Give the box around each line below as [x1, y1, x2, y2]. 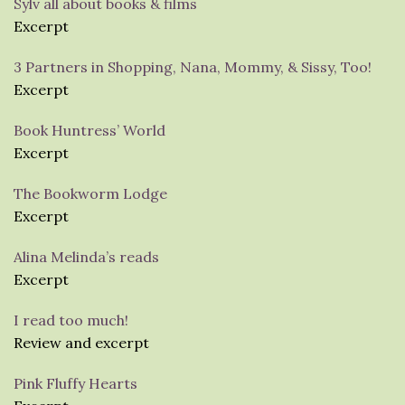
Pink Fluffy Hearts [14, 373, 137, 392]
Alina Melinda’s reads [14, 247, 159, 266]
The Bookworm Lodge [14, 184, 167, 202]
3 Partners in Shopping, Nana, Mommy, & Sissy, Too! [14, 57, 372, 76]
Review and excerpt [14, 333, 149, 352]
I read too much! [14, 310, 128, 329]
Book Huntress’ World [14, 120, 165, 139]
